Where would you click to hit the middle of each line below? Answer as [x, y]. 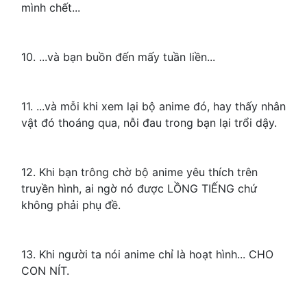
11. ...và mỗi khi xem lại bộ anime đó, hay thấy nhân [153, 107]
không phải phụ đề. [71, 205]
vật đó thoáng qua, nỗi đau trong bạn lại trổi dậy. [149, 123]
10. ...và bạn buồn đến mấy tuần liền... [118, 57]
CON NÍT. [45, 271]
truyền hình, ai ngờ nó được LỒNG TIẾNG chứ [139, 189]
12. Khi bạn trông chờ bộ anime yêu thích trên [139, 172]
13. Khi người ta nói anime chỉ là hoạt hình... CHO [147, 255]
